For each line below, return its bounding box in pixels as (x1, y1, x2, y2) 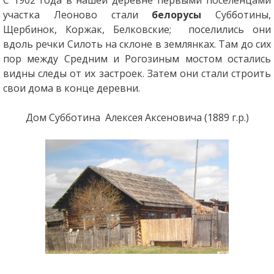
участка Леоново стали (2, 7, 152, 21)
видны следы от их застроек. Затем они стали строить (2, 66, 272, 80)
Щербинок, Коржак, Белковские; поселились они (2, 22, 272, 36)
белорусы (152, 7, 202, 21)
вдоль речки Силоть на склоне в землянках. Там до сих (2, 37, 272, 51)
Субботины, (201, 7, 272, 21)
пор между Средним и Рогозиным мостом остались (2, 51, 272, 65)
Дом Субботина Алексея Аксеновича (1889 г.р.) (25, 110, 249, 124)
